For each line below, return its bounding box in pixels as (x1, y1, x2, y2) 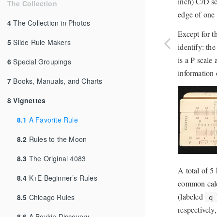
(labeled (178, 191, 205, 202)
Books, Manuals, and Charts (11, 76, 103, 86)
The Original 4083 (27, 154, 86, 163)
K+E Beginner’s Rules (27, 173, 97, 183)
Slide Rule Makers (11, 37, 71, 47)
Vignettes (13, 95, 46, 105)
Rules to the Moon (27, 134, 87, 144)
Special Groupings (11, 57, 71, 66)
